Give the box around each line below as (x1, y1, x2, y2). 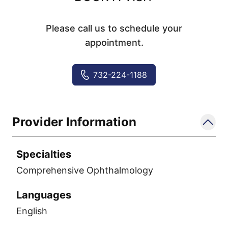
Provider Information (12, 115, 136, 129)
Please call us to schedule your (46, 23, 182, 34)
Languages (16, 189, 71, 201)
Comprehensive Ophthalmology (16, 165, 153, 176)
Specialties (16, 148, 71, 160)
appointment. (84, 37, 144, 48)
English (16, 206, 47, 216)
